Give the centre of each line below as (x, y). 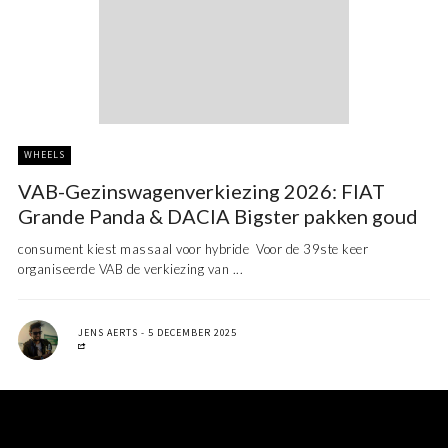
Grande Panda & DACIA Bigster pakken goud (218, 216)
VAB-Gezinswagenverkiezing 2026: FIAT (201, 191)
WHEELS (44, 155)
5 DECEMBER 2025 (192, 333)
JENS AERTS (108, 333)
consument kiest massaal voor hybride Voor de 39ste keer (193, 249)
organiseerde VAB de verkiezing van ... (130, 269)
